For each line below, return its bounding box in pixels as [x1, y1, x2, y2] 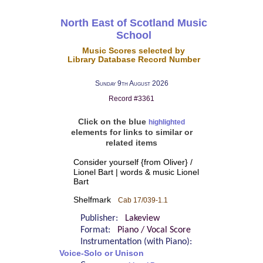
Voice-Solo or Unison [59, 249, 144, 258]
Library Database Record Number [67, 55, 200, 64]
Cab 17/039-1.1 [117, 195, 168, 204]
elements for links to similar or [70, 128, 193, 137]
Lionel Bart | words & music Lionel [73, 167, 199, 177]
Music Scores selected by [82, 46, 186, 55]
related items [106, 139, 157, 147]
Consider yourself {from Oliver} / [73, 157, 193, 167]
